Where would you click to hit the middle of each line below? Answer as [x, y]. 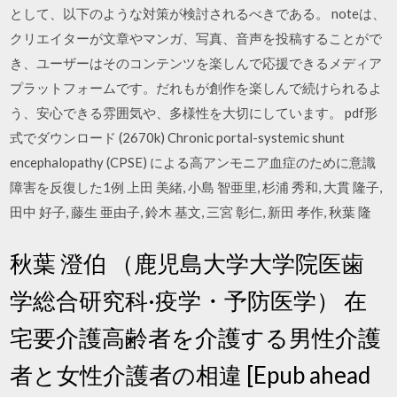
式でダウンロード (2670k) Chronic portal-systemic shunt [178, 137]
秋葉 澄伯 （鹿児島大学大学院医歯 [187, 263]
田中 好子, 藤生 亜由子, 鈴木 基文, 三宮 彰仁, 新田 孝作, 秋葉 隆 [191, 212]
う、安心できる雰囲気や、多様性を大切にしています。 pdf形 [194, 113]
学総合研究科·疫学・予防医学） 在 [189, 300]
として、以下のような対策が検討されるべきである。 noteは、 [198, 13]
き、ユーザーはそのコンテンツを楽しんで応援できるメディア [196, 63]
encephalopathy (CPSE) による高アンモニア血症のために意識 [193, 162]
